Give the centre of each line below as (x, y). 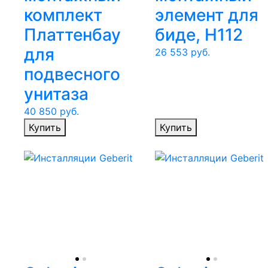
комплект (63, 15)
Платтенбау (72, 35)
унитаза (56, 94)
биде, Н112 (199, 35)
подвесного (72, 74)
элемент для (207, 15)
